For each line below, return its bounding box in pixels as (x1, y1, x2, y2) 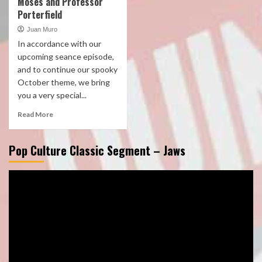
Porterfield (18, 8, 62, 22)
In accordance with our (18, 39, 101, 49)
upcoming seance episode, (18, 51, 114, 61)
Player (8, 186, 34, 197)
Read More (18, 110, 53, 119)
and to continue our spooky (18, 64, 118, 74)
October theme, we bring (18, 77, 110, 87)
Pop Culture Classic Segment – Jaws (9, 142, 185, 159)
